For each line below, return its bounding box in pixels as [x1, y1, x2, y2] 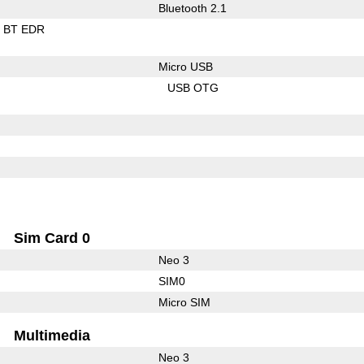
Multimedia [14, 327, 91, 344]
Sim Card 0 [14, 229, 91, 246]
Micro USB [158, 59, 213, 73]
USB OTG [167, 80, 219, 94]
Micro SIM [158, 295, 210, 309]
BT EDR [3, 22, 45, 36]
